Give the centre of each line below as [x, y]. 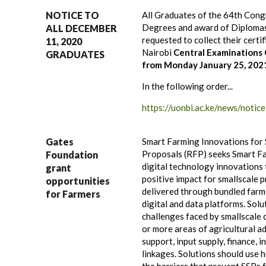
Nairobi [157, 52]
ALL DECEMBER [81, 28]
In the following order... [187, 86]
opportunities [78, 181]
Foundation [72, 155]
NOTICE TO [72, 15]
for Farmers [73, 194]
